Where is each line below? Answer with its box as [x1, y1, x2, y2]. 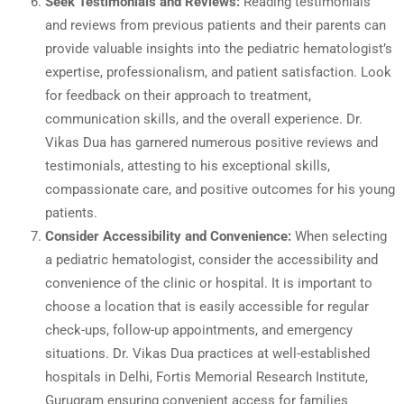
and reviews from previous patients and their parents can [45, 16, 386, 33]
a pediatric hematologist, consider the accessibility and [45, 251, 378, 268]
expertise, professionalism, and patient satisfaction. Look [45, 63, 391, 80]
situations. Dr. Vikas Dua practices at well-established [45, 344, 370, 362]
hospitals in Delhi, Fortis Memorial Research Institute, [45, 368, 368, 385]
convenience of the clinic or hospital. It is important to [45, 274, 372, 291]
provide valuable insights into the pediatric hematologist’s [45, 40, 392, 57]
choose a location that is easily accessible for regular [45, 298, 369, 315]
